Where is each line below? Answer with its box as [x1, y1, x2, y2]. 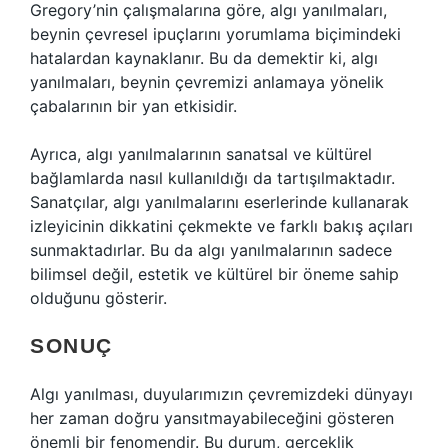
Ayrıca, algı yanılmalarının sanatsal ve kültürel [30, 144, 372, 164]
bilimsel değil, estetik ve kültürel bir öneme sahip [30, 264, 399, 284]
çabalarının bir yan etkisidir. [30, 96, 237, 116]
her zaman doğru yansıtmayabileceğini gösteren [30, 408, 394, 428]
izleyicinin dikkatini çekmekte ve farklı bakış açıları [30, 216, 413, 236]
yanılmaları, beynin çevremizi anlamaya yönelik [30, 72, 384, 92]
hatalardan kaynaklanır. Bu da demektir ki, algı [30, 48, 378, 68]
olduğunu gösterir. [30, 288, 167, 308]
